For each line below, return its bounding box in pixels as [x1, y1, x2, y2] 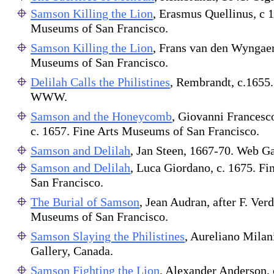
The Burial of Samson [31, 195, 139, 209]
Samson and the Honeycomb [31, 109, 172, 123]
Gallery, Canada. [31, 244, 113, 261]
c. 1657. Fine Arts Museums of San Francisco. [31, 124, 259, 141]
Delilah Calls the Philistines [31, 75, 170, 89]
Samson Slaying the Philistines [31, 229, 185, 243]
